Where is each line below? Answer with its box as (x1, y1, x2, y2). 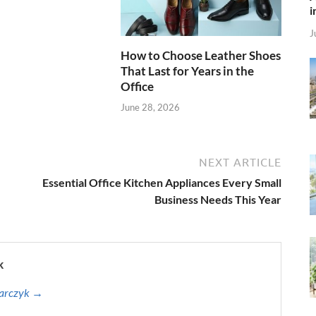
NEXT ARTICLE (199, 155, 281, 169)
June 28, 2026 (121, 101, 181, 113)
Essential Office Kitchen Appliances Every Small (42, 175, 281, 189)
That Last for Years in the (121, 63, 255, 79)
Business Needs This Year (154, 192, 281, 206)
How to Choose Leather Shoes (121, 48, 281, 63)
